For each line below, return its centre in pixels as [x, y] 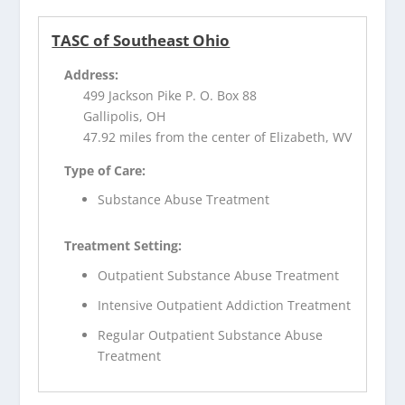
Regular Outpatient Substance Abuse [211, 334]
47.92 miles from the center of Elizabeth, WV [218, 137]
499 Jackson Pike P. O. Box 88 [170, 95]
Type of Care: [105, 170]
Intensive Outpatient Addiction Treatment [225, 305]
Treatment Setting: [123, 246]
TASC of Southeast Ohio [141, 40]
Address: [92, 74]
